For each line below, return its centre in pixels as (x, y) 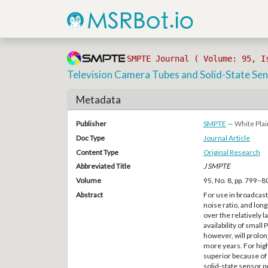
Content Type (97, 152)
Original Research (232, 152)
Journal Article (226, 138)
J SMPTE (217, 166)
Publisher (91, 124)
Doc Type (90, 138)
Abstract (89, 194)
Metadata (98, 99)
